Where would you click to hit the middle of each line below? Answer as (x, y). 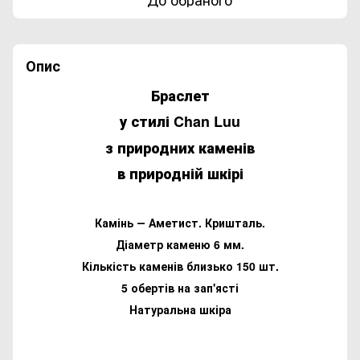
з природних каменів (180, 147)
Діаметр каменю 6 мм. (180, 245)
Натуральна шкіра (180, 310)
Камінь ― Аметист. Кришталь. (180, 223)
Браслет (180, 96)
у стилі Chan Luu (180, 122)
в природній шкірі (180, 173)
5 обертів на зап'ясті (180, 288)
